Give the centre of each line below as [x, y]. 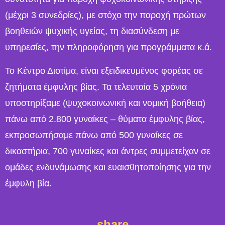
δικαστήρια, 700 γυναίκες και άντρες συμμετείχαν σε [108, 151]
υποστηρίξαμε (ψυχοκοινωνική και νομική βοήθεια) [105, 103]
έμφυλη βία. [28, 183]
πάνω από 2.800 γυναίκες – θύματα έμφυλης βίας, [105, 119]
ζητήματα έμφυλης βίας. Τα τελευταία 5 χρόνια [96, 87]
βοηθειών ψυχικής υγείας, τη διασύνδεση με [92, 31]
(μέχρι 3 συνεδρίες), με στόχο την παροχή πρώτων [105, 15]
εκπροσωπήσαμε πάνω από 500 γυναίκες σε [94, 135]
